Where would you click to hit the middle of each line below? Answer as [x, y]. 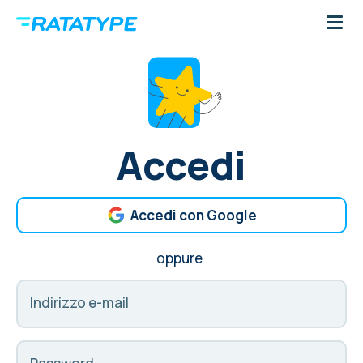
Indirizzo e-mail [79, 303]
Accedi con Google [194, 215]
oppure [181, 258]
